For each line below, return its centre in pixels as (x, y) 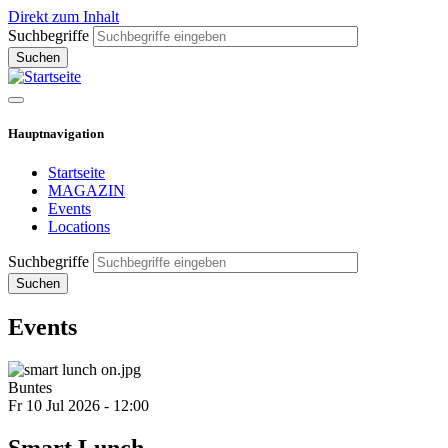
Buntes (30, 388)
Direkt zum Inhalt (63, 16)
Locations (79, 227)
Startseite (76, 173)
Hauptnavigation (56, 134)
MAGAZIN (86, 191)
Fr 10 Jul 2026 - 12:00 (78, 406)
